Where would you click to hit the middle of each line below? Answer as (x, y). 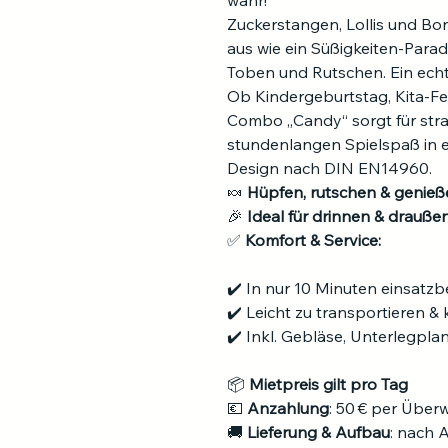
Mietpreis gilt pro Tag (328, 384)
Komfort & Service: (313, 240)
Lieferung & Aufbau (318, 432)
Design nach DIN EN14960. (329, 168)
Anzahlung (288, 408)
